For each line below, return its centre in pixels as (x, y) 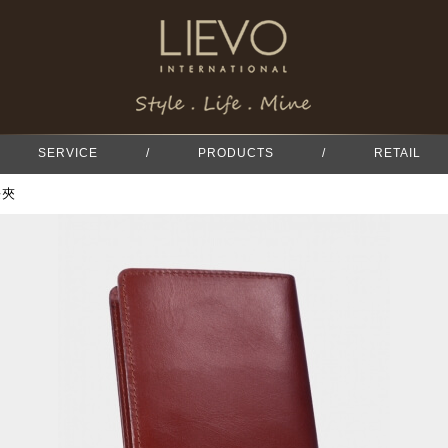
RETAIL (397, 153)
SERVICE (68, 153)
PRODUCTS (236, 153)
